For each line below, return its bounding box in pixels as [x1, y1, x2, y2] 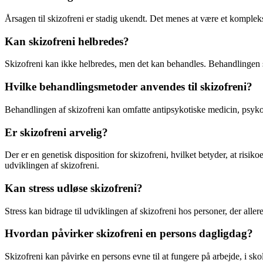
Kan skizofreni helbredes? [5, 35, 129, 48]
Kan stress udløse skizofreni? [5, 182, 143, 195]
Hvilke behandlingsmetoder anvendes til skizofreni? [5, 80, 252, 93]
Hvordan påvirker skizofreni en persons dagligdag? [5, 227, 253, 240]
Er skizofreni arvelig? [5, 126, 108, 139]
